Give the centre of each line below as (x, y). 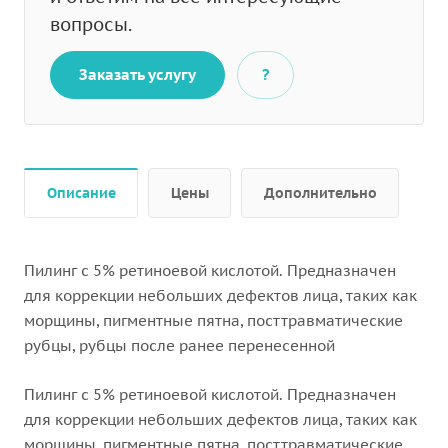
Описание (81, 193)
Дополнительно (320, 193)
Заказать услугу (137, 74)
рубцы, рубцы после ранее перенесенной (181, 346)
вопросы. (91, 24)
